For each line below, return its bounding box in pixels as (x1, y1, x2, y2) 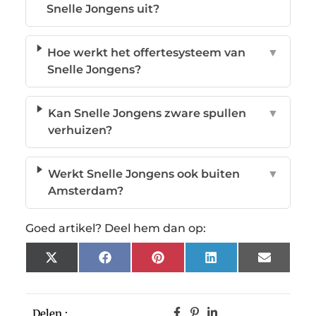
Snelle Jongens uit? (47, 1, 160, 16)
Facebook (110, 255, 167, 269)
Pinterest (163, 255, 218, 269)
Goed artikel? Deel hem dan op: (25, 221, 206, 235)
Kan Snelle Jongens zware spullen (47, 106, 246, 120)
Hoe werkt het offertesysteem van (47, 45, 245, 59)
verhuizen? (47, 123, 112, 137)
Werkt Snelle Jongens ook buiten (47, 166, 240, 181)
